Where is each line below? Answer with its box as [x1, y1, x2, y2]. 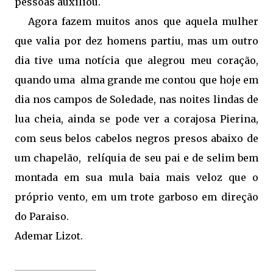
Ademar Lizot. [15, 229, 83, 242]
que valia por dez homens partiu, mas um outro [15, 34, 258, 47]
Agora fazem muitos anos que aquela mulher [27, 15, 259, 27]
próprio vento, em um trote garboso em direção [15, 190, 258, 203]
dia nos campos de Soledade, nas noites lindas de [15, 93, 258, 105]
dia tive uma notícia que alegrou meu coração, [15, 54, 258, 66]
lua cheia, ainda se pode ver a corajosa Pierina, [15, 112, 258, 125]
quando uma [15, 73, 78, 86]
